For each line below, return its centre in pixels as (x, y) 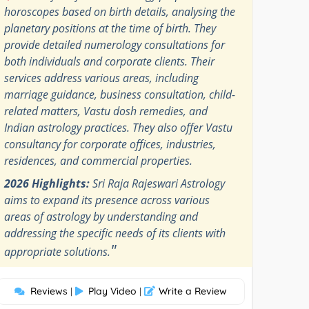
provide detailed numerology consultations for (115, 44)
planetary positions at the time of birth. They (110, 28)
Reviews (49, 291)
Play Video (112, 291)
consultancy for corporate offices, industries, (110, 144)
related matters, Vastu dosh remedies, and (106, 111)
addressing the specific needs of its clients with (115, 233)
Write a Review (192, 291)
